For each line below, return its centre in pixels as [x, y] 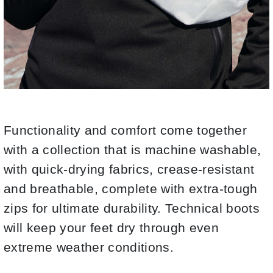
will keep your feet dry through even [112, 228]
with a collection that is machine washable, [133, 150]
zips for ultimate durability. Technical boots [132, 209]
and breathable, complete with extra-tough [131, 189]
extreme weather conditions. [89, 248]
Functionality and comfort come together [126, 131]
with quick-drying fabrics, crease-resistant [129, 170]
